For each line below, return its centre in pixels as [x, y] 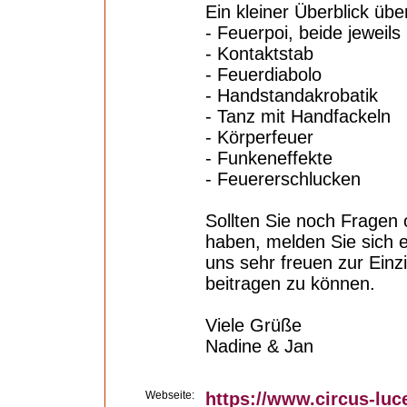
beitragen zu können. [290, 283]
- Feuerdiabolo [263, 74]
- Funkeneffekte [269, 158]
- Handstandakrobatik [292, 95]
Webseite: [170, 395]
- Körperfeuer [259, 137]
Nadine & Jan [259, 346]
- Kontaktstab [259, 54]
